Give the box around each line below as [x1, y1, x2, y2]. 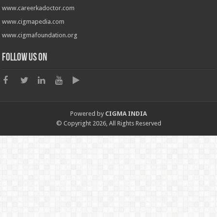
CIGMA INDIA [105, 110, 147, 118]
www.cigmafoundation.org [2, 31, 78, 39]
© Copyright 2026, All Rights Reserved [56, 120, 161, 127]
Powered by [70, 110, 105, 118]
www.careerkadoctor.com [2, 4, 75, 12]
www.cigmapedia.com [2, 18, 65, 26]
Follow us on [2, 52, 47, 64]
